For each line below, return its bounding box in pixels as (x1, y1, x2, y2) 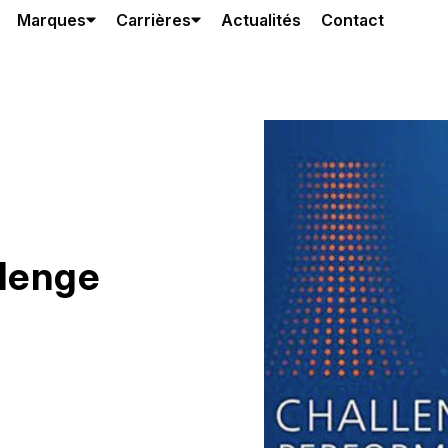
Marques (17, 10, 86, 30)
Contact (321, 10, 384, 30)
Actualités (221, 10, 301, 30)
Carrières (116, 10, 191, 30)
